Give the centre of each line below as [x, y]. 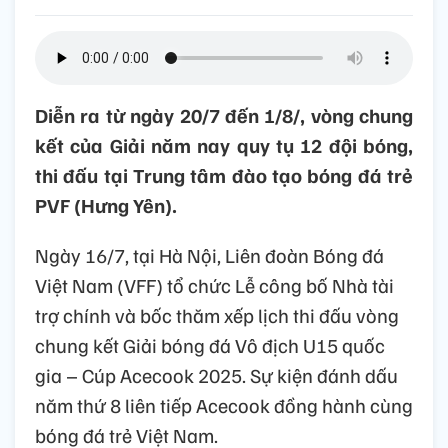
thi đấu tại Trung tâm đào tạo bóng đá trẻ [224, 175]
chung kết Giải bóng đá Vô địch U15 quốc [210, 345]
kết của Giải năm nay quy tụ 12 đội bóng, [224, 145]
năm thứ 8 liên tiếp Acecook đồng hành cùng [224, 405]
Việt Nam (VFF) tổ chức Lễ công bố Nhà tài [214, 285]
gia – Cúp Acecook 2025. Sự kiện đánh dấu [216, 375]
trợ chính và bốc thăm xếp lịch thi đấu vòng [217, 315]
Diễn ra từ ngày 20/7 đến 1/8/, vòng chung [224, 115]
